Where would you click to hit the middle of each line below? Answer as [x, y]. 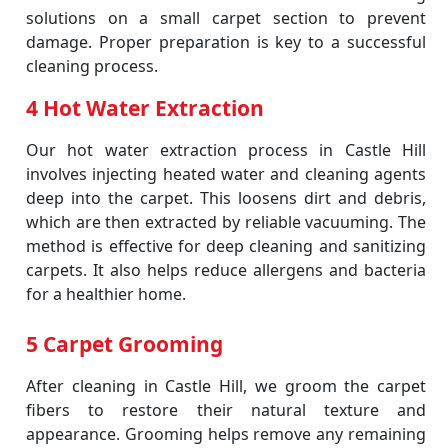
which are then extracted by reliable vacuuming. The [226, 222]
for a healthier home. [106, 294]
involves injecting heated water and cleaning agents [226, 174]
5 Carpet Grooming [124, 344]
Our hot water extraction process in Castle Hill [226, 150]
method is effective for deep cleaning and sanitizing [226, 246]
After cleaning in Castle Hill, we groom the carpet [226, 386]
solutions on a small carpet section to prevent [226, 18]
